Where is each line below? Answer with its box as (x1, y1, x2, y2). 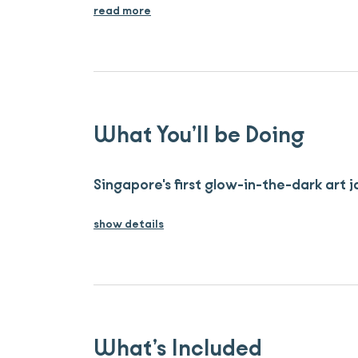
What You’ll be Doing (93, 120, 304, 151)
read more (93, 3, 151, 19)
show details (93, 217, 164, 233)
